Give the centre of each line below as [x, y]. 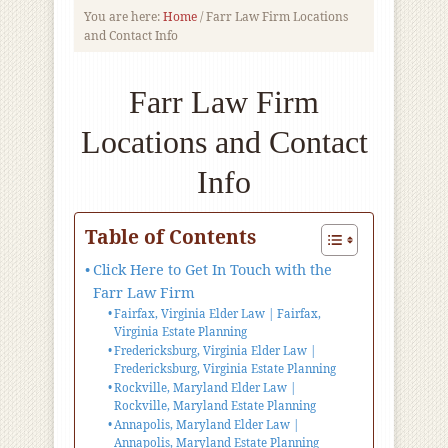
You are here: [123, 16]
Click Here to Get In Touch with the [212, 269]
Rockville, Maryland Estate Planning [215, 405]
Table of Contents [170, 237]
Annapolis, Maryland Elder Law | [207, 424]
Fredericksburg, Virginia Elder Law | [215, 350]
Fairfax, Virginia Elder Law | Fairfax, [218, 313]
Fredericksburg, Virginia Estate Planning [225, 368]
